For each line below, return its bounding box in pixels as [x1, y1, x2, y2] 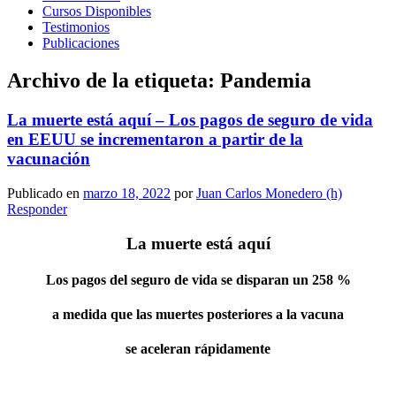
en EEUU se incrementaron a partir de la [7, 130, 303, 149]
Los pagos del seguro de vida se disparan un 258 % [45, 271, 351, 287]
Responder [7, 201, 67, 217]
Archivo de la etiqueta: [7, 69, 220, 93]
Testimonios [42, 19, 110, 35]
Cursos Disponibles [42, 4, 151, 19]
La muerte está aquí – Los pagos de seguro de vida [7, 110, 373, 130]
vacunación [7, 149, 90, 169]
